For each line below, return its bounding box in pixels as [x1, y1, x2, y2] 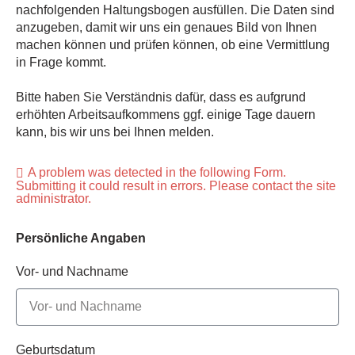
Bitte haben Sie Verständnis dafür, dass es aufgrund [16, 90, 306, 104]
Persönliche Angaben [16, 231, 146, 245]
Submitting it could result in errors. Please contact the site [16, 178, 336, 193]
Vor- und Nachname [16, 264, 128, 278]
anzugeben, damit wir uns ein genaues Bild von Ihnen [16, 20, 317, 34]
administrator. [16, 191, 91, 205]
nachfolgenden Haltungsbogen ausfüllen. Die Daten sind [16, 2, 334, 17]
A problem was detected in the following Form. [28, 165, 286, 179]
